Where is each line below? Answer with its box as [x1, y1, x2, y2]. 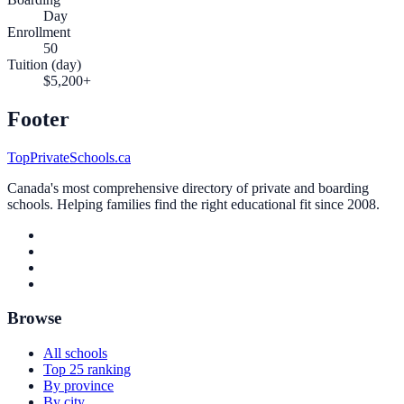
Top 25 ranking [43, 362, 131, 378]
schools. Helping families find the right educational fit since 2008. [7, 196, 380, 212]
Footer [7, 106, 69, 131]
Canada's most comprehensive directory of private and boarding [7, 179, 369, 196]
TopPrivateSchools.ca [7, 149, 131, 165]
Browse [7, 308, 61, 328]
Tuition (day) [7, 56, 81, 72]
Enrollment [7, 23, 70, 40]
